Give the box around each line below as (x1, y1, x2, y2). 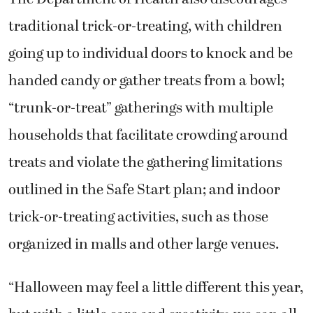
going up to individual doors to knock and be (8, 43, 293, 66)
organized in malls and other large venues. (8, 233, 279, 256)
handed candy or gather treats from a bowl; (8, 70, 284, 93)
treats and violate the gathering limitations (8, 152, 282, 175)
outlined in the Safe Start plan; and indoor (8, 179, 280, 202)
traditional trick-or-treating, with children (8, 15, 282, 38)
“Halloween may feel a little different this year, (8, 276, 303, 299)
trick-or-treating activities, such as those (8, 206, 268, 229)
